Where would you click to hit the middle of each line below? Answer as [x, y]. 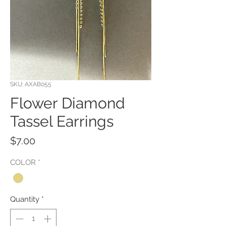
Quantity [25, 200]
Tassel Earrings [62, 121]
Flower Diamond [68, 103]
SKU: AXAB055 [31, 84]
